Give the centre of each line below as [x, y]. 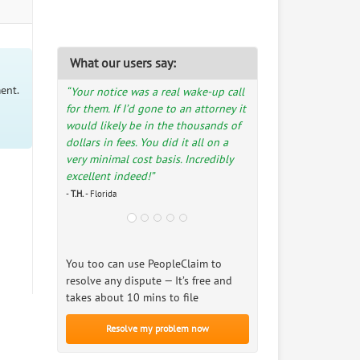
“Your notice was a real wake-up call [155, 92]
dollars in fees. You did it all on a [147, 143]
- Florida [100, 194]
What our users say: [123, 63]
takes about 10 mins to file [132, 298]
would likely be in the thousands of [153, 126]
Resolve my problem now [157, 329]
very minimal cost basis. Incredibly [149, 160]
